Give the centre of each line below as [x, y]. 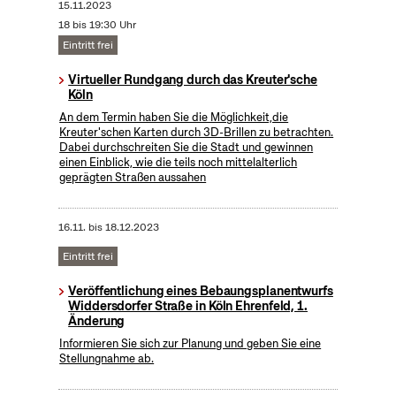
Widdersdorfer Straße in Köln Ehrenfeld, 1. [188, 306]
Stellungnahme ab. [107, 359]
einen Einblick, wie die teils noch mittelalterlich [179, 163]
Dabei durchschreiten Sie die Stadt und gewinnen [187, 148]
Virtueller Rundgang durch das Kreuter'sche [193, 80]
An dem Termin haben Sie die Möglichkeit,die [174, 118]
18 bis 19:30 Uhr [97, 25]
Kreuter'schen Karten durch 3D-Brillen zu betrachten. [197, 133]
